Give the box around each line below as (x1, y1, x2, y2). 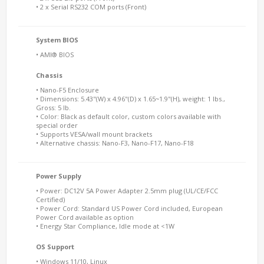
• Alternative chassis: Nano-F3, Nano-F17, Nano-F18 (36, 138, 194, 147)
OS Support (36, 242, 74, 251)
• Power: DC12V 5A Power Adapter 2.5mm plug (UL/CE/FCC (36, 186, 218, 195)
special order (36, 121, 78, 130)
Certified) (36, 195, 65, 204)
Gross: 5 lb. (36, 103, 71, 112)
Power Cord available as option (36, 213, 134, 222)
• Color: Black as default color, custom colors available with (36, 112, 221, 121)
